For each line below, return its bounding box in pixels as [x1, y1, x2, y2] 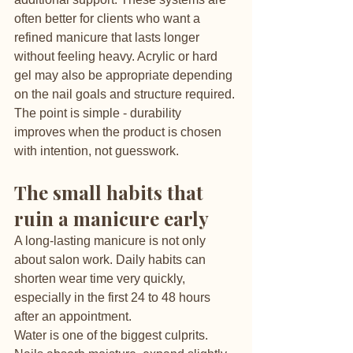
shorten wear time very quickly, [14, 272, 188, 285]
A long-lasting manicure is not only [14, 234, 209, 247]
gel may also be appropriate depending [14, 69, 236, 82]
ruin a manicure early [14, 206, 209, 231]
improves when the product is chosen [14, 125, 225, 139]
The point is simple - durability [14, 106, 184, 120]
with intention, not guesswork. [14, 144, 179, 158]
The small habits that [14, 180, 208, 205]
